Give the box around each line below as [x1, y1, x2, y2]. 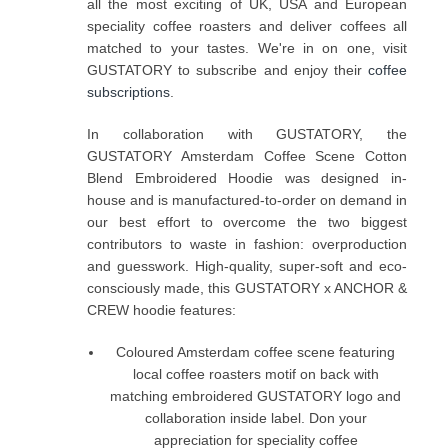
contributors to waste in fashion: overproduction [87, 235, 407, 252]
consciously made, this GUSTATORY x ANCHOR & [87, 279, 407, 296]
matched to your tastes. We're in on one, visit [87, 39, 407, 56]
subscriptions [87, 83, 170, 100]
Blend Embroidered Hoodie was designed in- [87, 169, 407, 186]
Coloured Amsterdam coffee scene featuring [116, 343, 395, 360]
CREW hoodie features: [87, 301, 236, 318]
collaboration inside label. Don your [144, 409, 367, 426]
